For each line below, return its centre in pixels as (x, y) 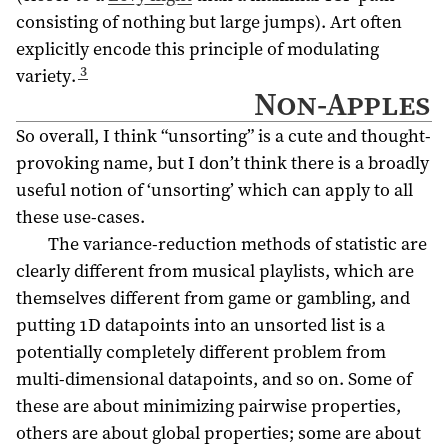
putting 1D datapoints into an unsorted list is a (200, 324)
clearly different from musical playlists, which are (215, 270)
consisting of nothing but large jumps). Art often (209, 21)
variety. (46, 75)
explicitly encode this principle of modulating (197, 48)
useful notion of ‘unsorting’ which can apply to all (214, 189)
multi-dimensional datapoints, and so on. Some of (214, 378)
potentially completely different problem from (201, 351)
